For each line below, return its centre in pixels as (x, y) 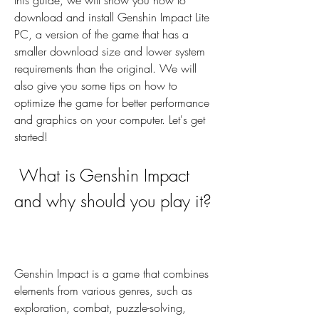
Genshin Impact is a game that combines (111, 274)
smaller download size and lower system (110, 52)
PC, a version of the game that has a (101, 35)
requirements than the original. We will (105, 69)
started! (31, 137)
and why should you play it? (113, 201)
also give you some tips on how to (96, 86)
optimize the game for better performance (112, 103)
